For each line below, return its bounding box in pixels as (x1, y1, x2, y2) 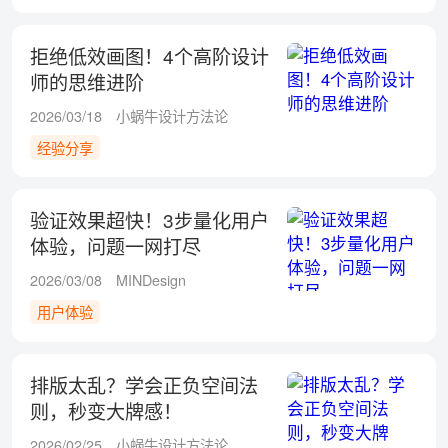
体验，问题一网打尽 (29, 232, 201, 260)
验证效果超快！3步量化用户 (29, 206, 269, 234)
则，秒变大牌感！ (29, 397, 182, 424)
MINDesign (116, 270, 187, 291)
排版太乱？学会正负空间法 (29, 371, 258, 398)
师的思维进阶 (29, 67, 144, 95)
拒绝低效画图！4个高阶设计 (29, 41, 269, 69)
